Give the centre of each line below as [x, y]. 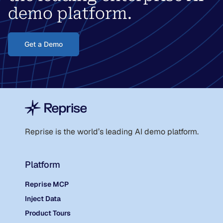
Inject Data [43, 199]
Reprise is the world [61, 132]
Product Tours [48, 213]
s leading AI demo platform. [149, 132]
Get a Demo [44, 44]
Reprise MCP [47, 184]
